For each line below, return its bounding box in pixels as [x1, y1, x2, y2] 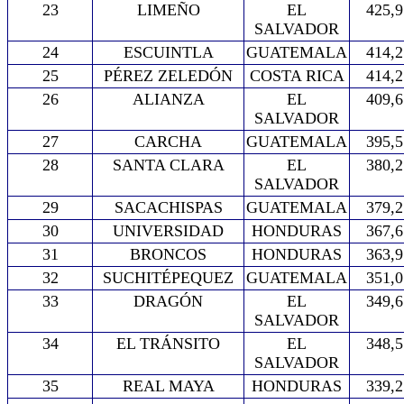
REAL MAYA [122, 377, 215, 395]
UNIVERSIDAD [113, 222, 224, 240]
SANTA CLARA [112, 156, 225, 174]
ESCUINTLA [123, 43, 214, 61]
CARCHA [134, 133, 202, 151]
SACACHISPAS [114, 198, 223, 216]
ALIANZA [132, 90, 205, 108]
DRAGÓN [133, 292, 203, 310]
